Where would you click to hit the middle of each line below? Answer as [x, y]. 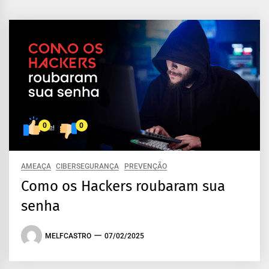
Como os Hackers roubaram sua [123, 186]
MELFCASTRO [68, 236]
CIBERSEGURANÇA [88, 167]
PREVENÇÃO [145, 167]
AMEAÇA [36, 167]
